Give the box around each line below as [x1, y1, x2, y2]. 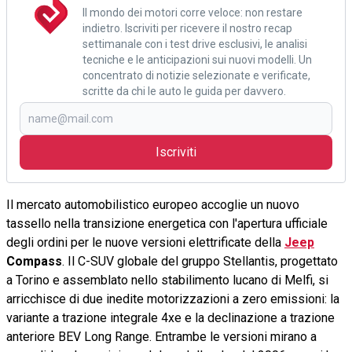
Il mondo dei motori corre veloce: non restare [82, 5, 302, 19]
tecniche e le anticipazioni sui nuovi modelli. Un [82, 53, 312, 66]
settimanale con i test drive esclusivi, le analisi [82, 37, 307, 50]
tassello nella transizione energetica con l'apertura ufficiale [6, 215, 328, 231]
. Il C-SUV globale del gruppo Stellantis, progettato [62, 253, 338, 269]
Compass [6, 253, 62, 269]
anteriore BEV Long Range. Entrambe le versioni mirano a [6, 328, 317, 344]
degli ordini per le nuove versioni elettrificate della [6, 234, 284, 250]
